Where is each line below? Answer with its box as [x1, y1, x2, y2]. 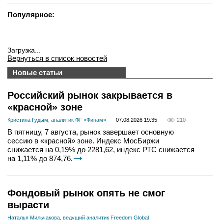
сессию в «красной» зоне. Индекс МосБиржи [7, 137, 159, 145]
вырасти [7, 199, 49, 211]
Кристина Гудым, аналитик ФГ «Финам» [7, 117, 106, 123]
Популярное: [7, 10, 55, 19]
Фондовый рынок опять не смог [7, 188, 165, 199]
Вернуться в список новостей [7, 54, 107, 62]
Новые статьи [12, 68, 62, 77]
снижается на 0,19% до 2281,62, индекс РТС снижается [7, 145, 194, 154]
